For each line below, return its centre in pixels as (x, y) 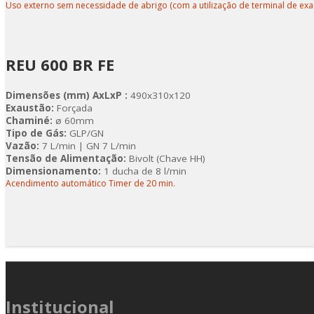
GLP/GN (85, 133)
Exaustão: (30, 108)
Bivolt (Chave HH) (166, 158)
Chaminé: (29, 121)
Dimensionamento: (53, 171)
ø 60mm (73, 121)
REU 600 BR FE (60, 64)
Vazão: (24, 146)
